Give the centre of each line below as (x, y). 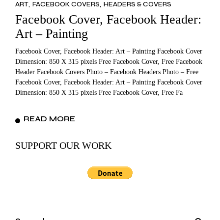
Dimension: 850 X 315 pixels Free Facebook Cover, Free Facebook (109, 61)
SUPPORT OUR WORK (64, 145)
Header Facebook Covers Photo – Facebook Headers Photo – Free (107, 72)
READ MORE (50, 118)
